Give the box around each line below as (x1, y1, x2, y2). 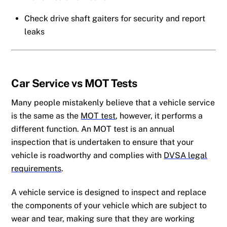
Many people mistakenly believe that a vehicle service (11, 98, 215, 108)
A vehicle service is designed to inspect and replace (11, 187, 207, 197)
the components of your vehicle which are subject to (11, 200, 207, 210)
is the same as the (11, 111, 81, 121)
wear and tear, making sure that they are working (11, 213, 195, 223)
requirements (11, 164, 62, 174)
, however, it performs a (116, 111, 203, 121)
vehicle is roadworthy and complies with (11, 150, 164, 161)
